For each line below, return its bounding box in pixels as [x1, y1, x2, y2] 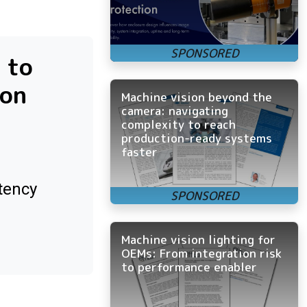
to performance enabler [121, 258, 257, 275]
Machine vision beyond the [121, 88, 272, 105]
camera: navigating [121, 102, 228, 119]
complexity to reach [121, 116, 236, 132]
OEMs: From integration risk [121, 245, 282, 261]
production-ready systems [121, 130, 272, 146]
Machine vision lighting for [121, 231, 275, 247]
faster [121, 143, 158, 160]
